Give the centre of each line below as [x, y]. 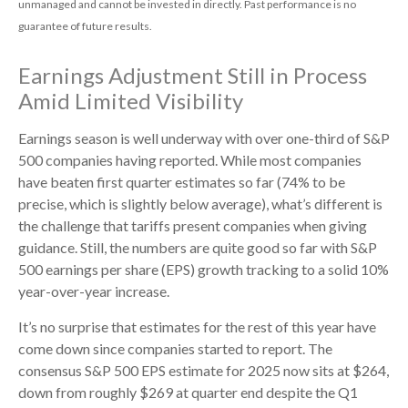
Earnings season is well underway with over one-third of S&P [204, 138]
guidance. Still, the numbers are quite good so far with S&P [198, 247]
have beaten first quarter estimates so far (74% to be [182, 181]
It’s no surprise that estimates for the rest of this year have [197, 326]
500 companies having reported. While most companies [190, 159]
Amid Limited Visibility [131, 100]
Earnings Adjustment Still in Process [193, 75]
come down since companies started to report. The [175, 348]
